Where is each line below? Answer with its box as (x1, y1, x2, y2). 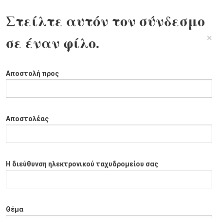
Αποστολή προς (6, 70, 59, 77)
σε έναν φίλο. (6, 35, 99, 52)
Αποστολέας (6, 115, 49, 123)
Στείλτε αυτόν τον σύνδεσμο (6, 13, 205, 30)
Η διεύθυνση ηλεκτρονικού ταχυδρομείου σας (6, 160, 158, 168)
